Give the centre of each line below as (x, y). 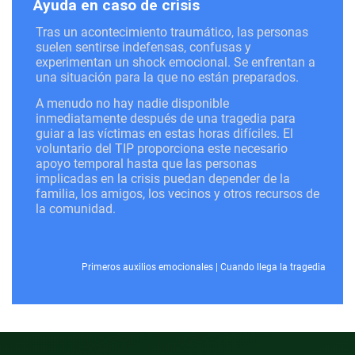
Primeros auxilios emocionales (147, 267)
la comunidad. (76, 208)
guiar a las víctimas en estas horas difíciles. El (164, 133)
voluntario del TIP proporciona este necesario (162, 148)
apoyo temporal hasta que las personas (146, 163)
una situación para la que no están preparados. (167, 77)
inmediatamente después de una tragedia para (166, 118)
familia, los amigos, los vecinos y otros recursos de (177, 193)
